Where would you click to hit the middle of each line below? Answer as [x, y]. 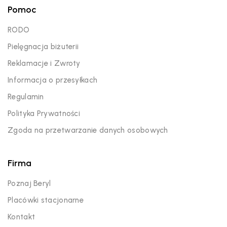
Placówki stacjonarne [46, 200]
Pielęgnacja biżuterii [43, 46]
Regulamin [26, 97]
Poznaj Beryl [29, 183]
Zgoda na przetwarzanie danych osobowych [88, 130]
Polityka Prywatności [44, 113]
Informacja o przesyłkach [53, 80]
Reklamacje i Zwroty [44, 63]
